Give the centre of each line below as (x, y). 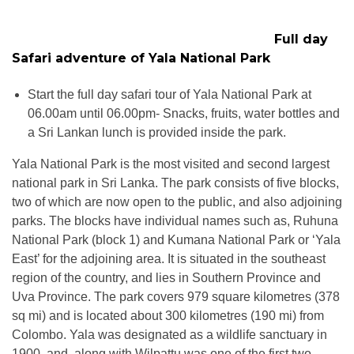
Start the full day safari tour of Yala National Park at (169, 94)
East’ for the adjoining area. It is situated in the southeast (169, 258)
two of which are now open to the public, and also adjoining (177, 201)
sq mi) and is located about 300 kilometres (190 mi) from (168, 315)
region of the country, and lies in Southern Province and (166, 277)
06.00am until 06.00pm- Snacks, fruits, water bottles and (184, 113)
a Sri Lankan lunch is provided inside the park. (157, 132)
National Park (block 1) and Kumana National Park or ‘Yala (176, 239)
